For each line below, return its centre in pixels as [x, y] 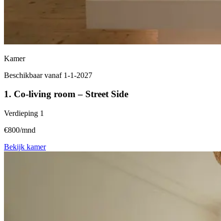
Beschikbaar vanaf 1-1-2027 [48, 75]
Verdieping [21, 113]
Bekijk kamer [25, 147]
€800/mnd [20, 130]
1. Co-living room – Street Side [66, 94]
